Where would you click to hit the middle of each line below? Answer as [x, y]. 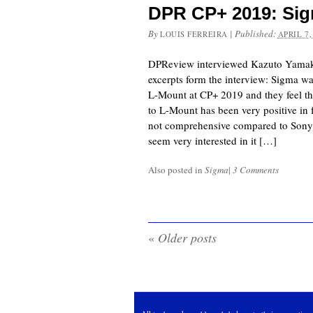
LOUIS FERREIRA [194, 34]
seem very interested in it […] [212, 141]
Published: [256, 34]
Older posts [185, 238]
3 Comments [256, 170]
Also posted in [176, 170]
